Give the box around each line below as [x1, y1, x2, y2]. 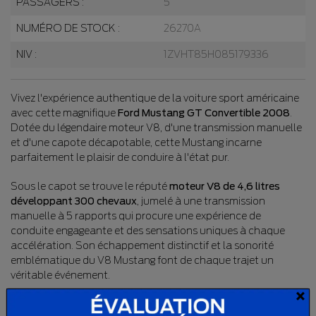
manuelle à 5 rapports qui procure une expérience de [11, 210, 261, 222]
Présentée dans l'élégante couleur [11, 298, 175, 310]
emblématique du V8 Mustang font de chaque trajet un [11, 255, 274, 267]
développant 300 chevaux [11, 195, 137, 207]
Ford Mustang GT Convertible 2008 [118, 107, 290, 119]
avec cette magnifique [11, 107, 118, 119]
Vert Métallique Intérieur [175, 298, 290, 310]
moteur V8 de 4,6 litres [169, 181, 280, 193]
